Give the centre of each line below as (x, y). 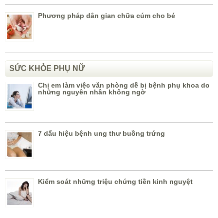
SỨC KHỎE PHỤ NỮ (47, 69)
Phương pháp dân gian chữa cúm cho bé (107, 16)
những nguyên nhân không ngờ (92, 92)
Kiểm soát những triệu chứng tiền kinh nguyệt (115, 182)
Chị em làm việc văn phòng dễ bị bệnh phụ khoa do (124, 85)
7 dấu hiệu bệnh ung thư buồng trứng (101, 134)
